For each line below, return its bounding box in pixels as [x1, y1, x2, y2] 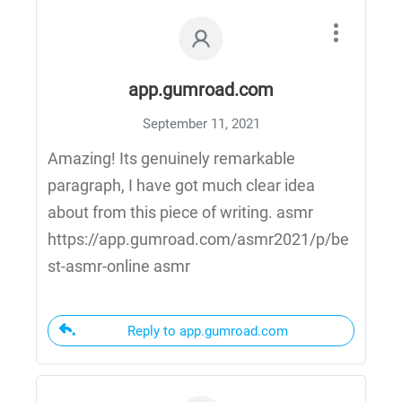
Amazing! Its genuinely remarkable [48, 149, 295, 168]
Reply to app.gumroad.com [127, 323, 288, 339]
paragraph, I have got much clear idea [48, 176, 315, 195]
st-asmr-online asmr [48, 257, 190, 275]
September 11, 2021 [142, 116, 260, 132]
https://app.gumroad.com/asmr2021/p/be [48, 230, 349, 249]
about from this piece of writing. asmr [48, 203, 313, 222]
